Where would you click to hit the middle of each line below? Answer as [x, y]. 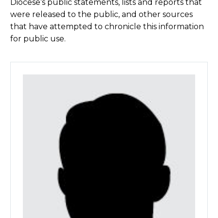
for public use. [38, 38]
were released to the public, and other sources [101, 14]
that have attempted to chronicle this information [107, 26]
